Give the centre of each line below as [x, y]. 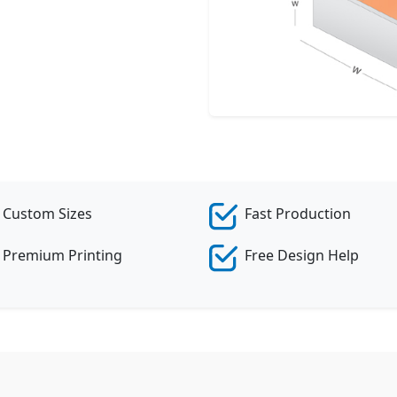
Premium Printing [62, 255]
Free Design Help [302, 255]
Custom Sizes [47, 214]
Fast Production [298, 214]
